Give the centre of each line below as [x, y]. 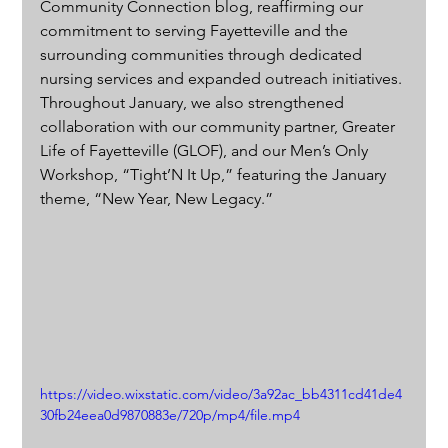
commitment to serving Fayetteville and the [196, 30]
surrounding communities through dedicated [203, 54]
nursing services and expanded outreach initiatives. [223, 78]
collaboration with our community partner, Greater [220, 126]
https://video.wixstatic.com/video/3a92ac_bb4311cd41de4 [221, 394]
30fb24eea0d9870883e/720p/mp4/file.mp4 [170, 415]
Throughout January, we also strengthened [194, 102]
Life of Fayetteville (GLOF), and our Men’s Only [206, 150]
